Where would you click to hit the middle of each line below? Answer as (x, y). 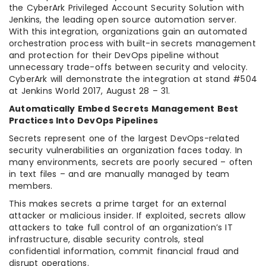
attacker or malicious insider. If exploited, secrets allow (127, 216)
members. (31, 186)
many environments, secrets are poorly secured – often (131, 162)
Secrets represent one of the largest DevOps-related (124, 138)
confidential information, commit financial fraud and (124, 251)
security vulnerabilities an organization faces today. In (126, 150)
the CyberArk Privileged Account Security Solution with (126, 8)
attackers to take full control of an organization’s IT (121, 227)
